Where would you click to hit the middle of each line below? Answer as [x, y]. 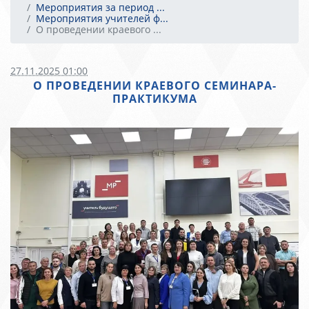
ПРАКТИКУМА [154, 99]
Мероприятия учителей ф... [102, 18]
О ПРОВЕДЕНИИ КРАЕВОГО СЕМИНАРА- [154, 86]
